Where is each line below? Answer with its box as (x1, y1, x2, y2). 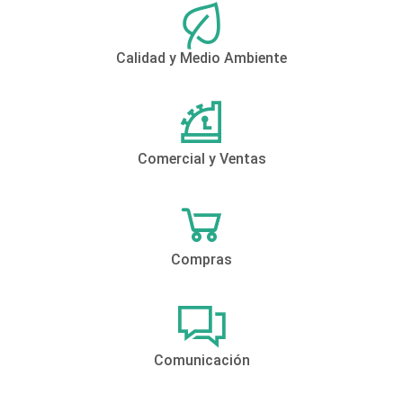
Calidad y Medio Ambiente (116, 49, 287, 67)
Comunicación (153, 352, 250, 370)
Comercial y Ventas (137, 150, 266, 168)
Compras (171, 251, 232, 269)
